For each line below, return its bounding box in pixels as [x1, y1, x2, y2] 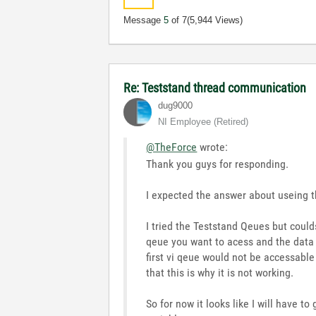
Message [123, 15, 164, 25]
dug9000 [158, 100, 193, 111]
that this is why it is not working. [146, 266, 294, 279]
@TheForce [146, 140, 197, 154]
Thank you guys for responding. [146, 157, 289, 171]
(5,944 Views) [187, 15, 243, 25]
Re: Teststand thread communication [123, 80, 307, 95]
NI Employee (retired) [158, 116, 249, 127]
